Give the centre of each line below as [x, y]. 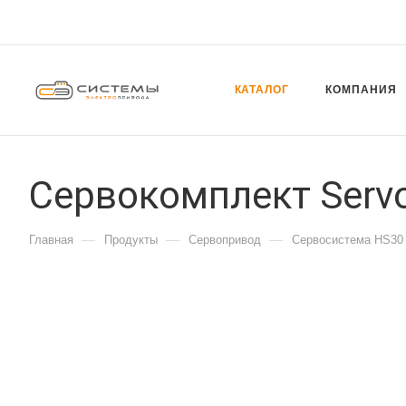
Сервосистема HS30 [348, 240]
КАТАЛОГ [262, 90]
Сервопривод [225, 240]
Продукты [131, 240]
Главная [51, 240]
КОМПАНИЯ [361, 90]
